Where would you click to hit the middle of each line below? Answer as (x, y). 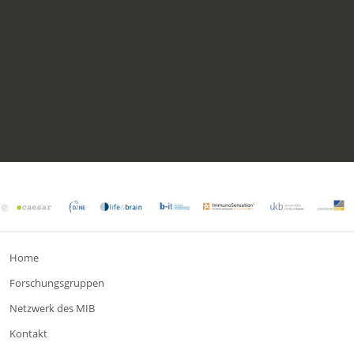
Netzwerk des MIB (52, 308)
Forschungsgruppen (57, 282)
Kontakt (28, 333)
